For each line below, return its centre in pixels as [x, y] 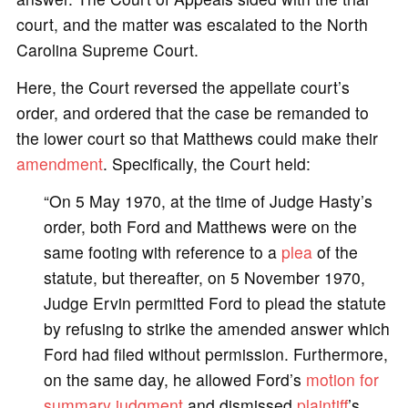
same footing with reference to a [162, 251]
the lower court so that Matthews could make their [197, 138]
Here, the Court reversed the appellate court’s [183, 87]
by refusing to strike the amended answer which [216, 328]
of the [335, 251]
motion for [342, 379]
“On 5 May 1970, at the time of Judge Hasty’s [208, 200]
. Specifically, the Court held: [206, 163]
